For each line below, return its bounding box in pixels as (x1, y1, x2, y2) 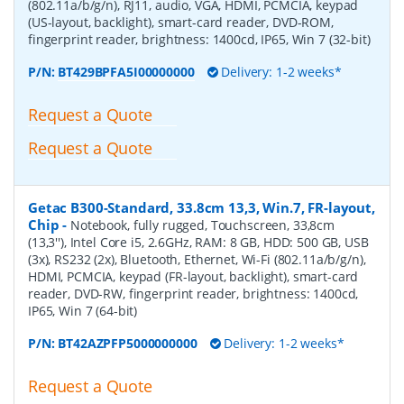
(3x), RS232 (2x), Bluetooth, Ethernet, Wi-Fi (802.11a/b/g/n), (28, 250, 366, 268)
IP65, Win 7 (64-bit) (28, 301, 138, 319)
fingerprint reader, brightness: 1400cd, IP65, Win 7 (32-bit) (28, 31, 371, 49)
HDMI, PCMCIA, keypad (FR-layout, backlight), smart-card (28, 267, 359, 285)
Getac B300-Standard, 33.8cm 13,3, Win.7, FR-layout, (28, 197, 375, 216)
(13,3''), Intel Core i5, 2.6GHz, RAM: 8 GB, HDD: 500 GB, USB (28, 233, 369, 251)
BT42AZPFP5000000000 (58, 334, 197, 352)
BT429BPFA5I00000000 (58, 63, 195, 81)
